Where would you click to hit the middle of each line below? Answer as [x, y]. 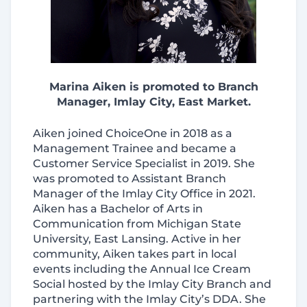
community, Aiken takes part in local [135, 254]
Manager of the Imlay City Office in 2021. [144, 194]
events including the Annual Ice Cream [142, 269]
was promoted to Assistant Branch [130, 179]
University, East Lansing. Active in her [137, 239]
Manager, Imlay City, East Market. [153, 102]
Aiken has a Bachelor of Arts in [118, 209]
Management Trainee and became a [135, 148]
